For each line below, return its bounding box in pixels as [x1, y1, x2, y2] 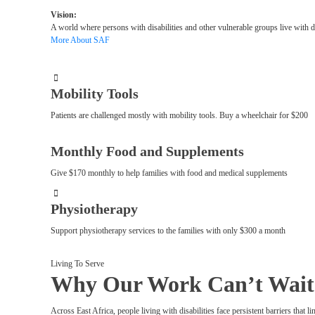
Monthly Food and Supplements [51, 143, 244, 159]
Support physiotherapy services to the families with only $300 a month [51, 226, 285, 236]
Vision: [51, 10, 77, 20]
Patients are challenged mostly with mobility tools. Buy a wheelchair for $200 [51, 110, 308, 120]
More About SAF [51, 35, 110, 45]
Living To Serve [51, 259, 104, 269]
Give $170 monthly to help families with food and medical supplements [51, 168, 288, 178]
